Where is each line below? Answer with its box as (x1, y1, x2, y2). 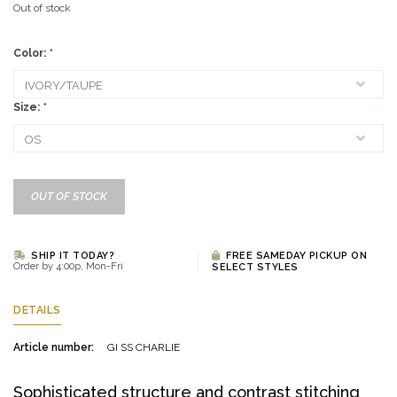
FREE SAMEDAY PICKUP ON (222, 250, 367, 261)
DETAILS (13, 304, 61, 316)
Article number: (13, 341, 94, 354)
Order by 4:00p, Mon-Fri (13, 261, 123, 272)
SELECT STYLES (212, 261, 299, 273)
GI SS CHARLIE (107, 341, 180, 354)
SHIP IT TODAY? (27, 250, 114, 261)
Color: (13, 47, 49, 59)
